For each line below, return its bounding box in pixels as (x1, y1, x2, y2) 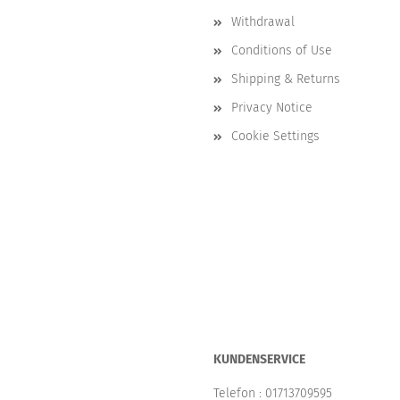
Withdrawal (231, 14, 295, 29)
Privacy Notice (231, 100, 312, 115)
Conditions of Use (231, 43, 332, 58)
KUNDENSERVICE (213, 352, 305, 367)
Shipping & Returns (231, 71, 340, 87)
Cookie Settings (231, 129, 320, 144)
